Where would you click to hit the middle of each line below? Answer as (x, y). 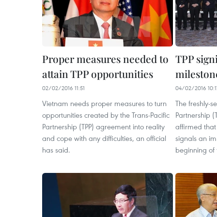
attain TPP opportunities (98, 74)
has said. (56, 150)
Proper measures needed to (105, 59)
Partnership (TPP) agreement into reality (103, 126)
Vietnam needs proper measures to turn (104, 103)
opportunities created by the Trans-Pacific (106, 115)
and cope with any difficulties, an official (104, 138)
